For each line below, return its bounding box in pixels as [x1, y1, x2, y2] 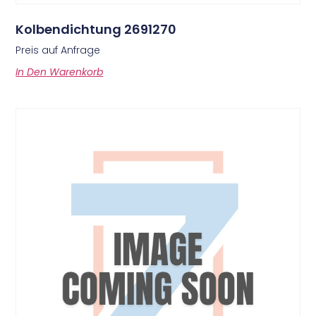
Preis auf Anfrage [16, 42, 101, 57]
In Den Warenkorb [16, 64, 104, 79]
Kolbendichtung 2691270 [16, 20, 177, 38]
